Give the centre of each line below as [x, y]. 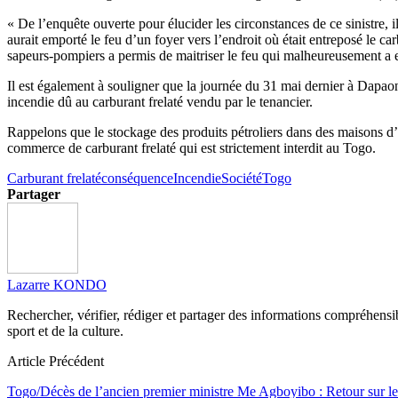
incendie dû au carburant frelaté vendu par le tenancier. [160, 101]
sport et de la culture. [65, 330]
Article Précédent [56, 361]
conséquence [137, 178]
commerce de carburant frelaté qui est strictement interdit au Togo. [191, 147]
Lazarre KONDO [57, 284]
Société [242, 178]
